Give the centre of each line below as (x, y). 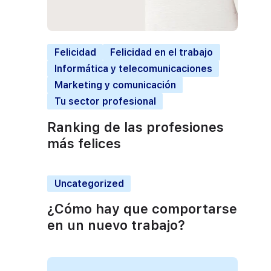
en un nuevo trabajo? (116, 225)
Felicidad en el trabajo (161, 53)
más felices (84, 143)
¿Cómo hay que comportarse (142, 209)
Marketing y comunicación (115, 85)
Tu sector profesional (105, 102)
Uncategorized (89, 183)
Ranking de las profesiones (135, 127)
